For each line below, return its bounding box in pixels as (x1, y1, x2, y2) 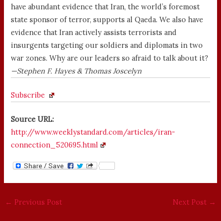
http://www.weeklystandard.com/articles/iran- (11, 127, 176, 137)
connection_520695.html (11, 140, 99, 149)
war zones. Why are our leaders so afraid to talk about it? (11, 53, 209, 63)
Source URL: (11, 114, 54, 124)
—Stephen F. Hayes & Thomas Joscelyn (11, 66, 142, 75)
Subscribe (11, 90, 47, 100)
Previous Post (12, 197, 62, 207)
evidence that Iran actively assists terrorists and (11, 27, 177, 37)
